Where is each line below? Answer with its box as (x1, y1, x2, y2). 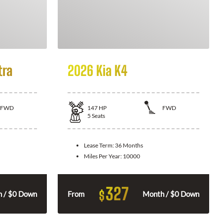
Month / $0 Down (143, 189, 199, 198)
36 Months (115, 141, 143, 149)
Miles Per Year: (84, 152, 123, 160)
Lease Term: (84, 141, 115, 149)
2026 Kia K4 (68, 62, 127, 79)
